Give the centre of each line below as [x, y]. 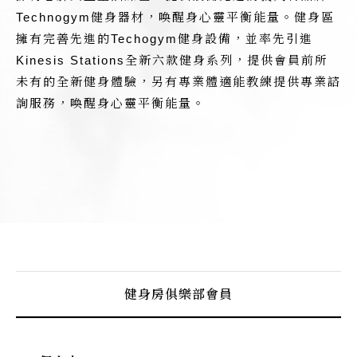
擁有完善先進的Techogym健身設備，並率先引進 [165, 39]
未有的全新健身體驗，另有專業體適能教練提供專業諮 [178, 82]
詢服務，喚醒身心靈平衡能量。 [111, 103]
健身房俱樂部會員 [178, 294]
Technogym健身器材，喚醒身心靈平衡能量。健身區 [175, 17]
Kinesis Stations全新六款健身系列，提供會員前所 [172, 60]
